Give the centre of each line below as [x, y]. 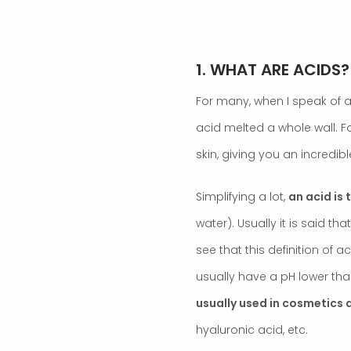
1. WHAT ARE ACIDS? [273, 69]
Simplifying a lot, [242, 196]
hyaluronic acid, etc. [252, 329]
